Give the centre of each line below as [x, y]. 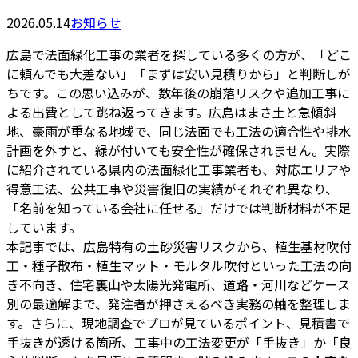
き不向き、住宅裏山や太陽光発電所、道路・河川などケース [178, 285]
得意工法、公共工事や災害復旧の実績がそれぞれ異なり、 [172, 189]
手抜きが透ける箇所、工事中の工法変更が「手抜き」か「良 [179, 342]
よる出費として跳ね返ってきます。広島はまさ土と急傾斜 [171, 112]
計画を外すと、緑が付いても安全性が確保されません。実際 [178, 151]
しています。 [44, 227]
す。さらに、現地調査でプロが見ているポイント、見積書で [178, 323]
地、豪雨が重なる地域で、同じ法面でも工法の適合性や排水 [179, 131]
